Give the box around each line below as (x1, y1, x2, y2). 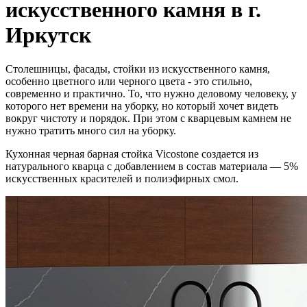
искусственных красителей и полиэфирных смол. (5, 172, 238, 184)
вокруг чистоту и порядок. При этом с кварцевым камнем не (5, 112, 291, 124)
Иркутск (5, 23, 91, 48)
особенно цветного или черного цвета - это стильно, (5, 75, 252, 87)
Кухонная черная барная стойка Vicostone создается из (5, 147, 258, 160)
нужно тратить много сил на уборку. (5, 124, 176, 136)
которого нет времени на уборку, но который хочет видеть (5, 99, 278, 112)
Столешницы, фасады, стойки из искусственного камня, (5, 62, 270, 75)
